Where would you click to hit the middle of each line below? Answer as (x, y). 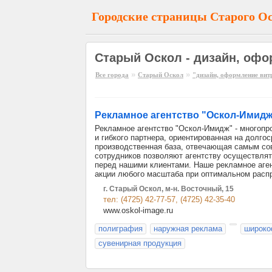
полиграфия (121, 229)
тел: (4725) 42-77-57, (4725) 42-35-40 (169, 199)
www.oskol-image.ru (138, 210)
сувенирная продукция (140, 243)
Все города (112, 75)
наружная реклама (188, 229)
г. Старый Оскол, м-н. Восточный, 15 (168, 189)
